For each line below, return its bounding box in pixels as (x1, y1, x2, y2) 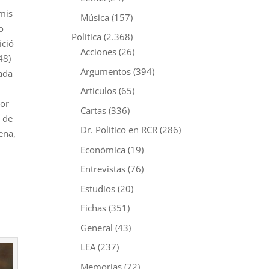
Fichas (80, 202, 107, 214)
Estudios (80, 182, 116, 195)
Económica (80, 143, 126, 156)
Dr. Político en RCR (80, 124, 158, 136)
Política (71, 31, 102, 43)
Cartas (80, 104, 107, 116)
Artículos (80, 85, 117, 97)
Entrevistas (80, 163, 126, 175)
